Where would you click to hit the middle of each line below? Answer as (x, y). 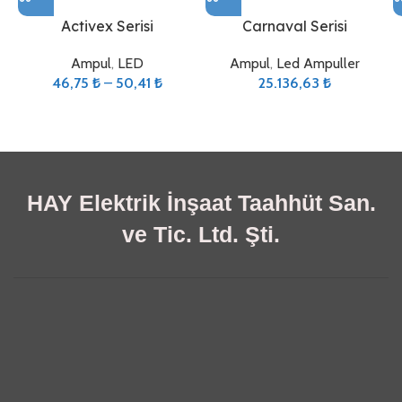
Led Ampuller (318, 63)
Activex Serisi (107, 26)
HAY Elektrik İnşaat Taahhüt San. (201, 203)
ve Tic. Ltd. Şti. (201, 234)
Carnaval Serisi (295, 26)
